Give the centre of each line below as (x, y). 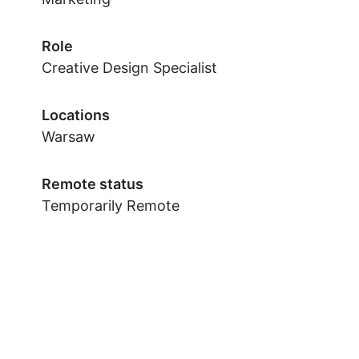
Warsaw (69, 136)
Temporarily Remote (111, 205)
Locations (76, 115)
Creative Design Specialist (129, 67)
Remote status (93, 184)
